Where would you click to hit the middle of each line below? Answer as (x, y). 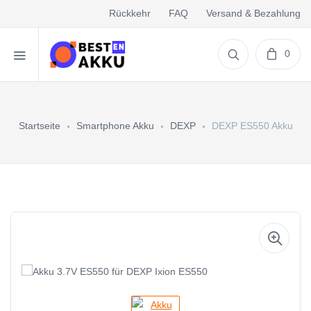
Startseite (39, 126)
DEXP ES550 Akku (252, 126)
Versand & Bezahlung (253, 13)
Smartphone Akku (115, 126)
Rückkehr (130, 13)
